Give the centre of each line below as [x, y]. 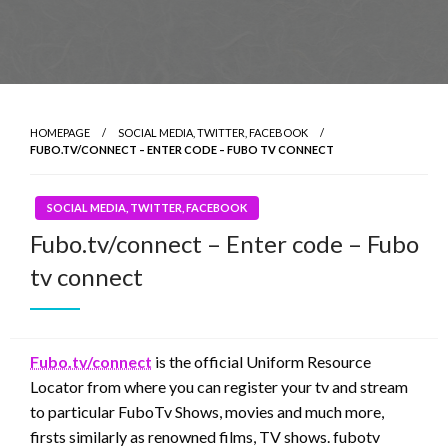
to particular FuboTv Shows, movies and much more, [207, 411]
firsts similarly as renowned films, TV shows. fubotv [205, 436]
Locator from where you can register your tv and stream [219, 386]
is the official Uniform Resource [261, 361]
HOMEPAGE [60, 132]
